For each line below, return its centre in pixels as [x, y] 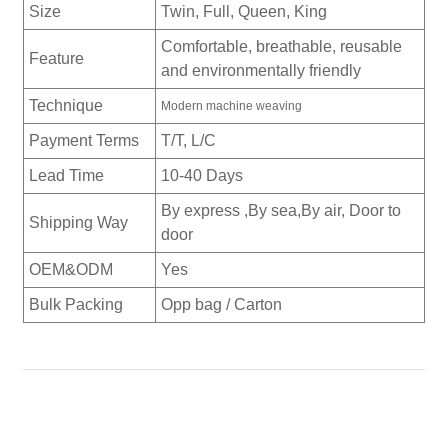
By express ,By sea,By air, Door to [280, 211]
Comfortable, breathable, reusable [281, 47]
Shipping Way [78, 223]
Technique [65, 106]
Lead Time [66, 176]
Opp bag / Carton [221, 305]
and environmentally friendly [260, 71]
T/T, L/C [188, 141]
